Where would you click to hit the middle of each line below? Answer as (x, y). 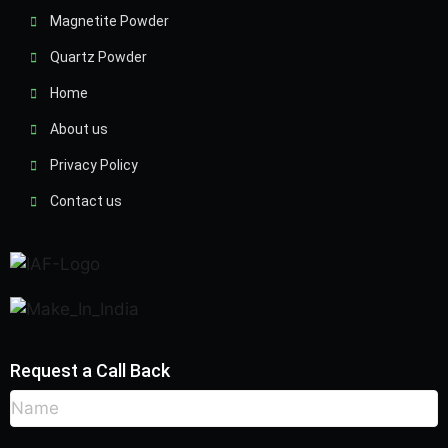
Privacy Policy (94, 165)
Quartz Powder (98, 57)
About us (79, 129)
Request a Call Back (90, 370)
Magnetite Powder (109, 21)
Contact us (86, 201)
